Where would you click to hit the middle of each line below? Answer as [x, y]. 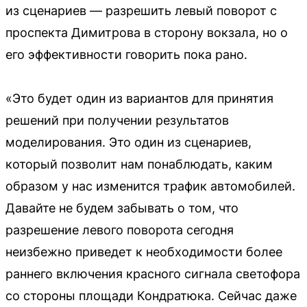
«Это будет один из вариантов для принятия [139, 98]
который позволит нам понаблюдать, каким [139, 164]
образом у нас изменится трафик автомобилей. [150, 186]
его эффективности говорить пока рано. [126, 54]
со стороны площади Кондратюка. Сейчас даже [151, 295]
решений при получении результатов [117, 120]
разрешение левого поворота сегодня [120, 230]
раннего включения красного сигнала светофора [153, 273]
